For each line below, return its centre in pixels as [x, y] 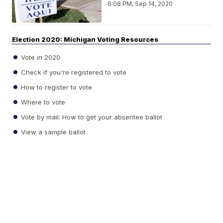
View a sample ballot [53, 132]
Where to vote [42, 102]
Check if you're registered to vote [73, 72]
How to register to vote [56, 87]
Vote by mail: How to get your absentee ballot [91, 117]
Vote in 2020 [40, 57]
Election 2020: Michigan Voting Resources [85, 40]
